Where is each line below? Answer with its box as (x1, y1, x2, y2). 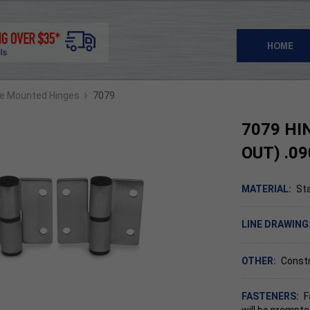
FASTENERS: (241, 291, 299, 302)
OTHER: (241, 255, 276, 267)
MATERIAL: (241, 183, 291, 194)
